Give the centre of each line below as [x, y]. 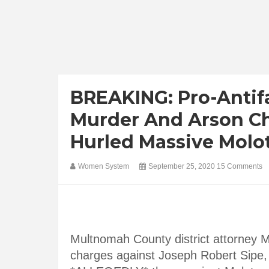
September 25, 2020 [183, 166]
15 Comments [240, 166]
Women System [104, 166]
